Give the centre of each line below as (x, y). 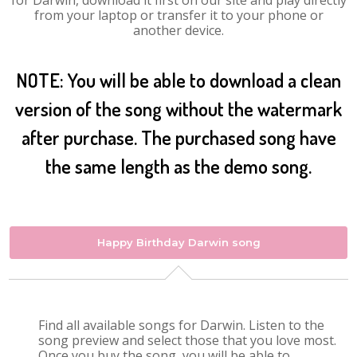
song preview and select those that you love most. (188, 340)
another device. (178, 30)
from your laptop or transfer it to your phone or (178, 15)
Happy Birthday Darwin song (178, 242)
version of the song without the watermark (178, 109)
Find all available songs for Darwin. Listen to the (182, 325)
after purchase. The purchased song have (178, 137)
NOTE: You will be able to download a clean (178, 80)
